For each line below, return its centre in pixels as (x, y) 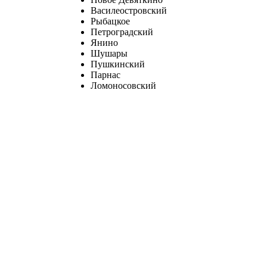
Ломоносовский (123, 85)
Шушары (109, 53)
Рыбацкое (110, 21)
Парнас (105, 74)
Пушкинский (118, 64)
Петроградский (122, 32)
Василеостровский (129, 10)
